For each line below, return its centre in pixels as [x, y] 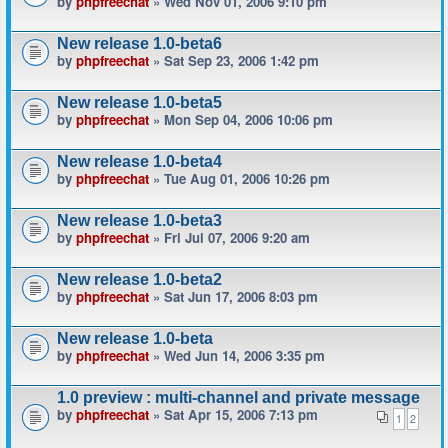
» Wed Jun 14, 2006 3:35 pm [237, 355]
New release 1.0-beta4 [139, 161]
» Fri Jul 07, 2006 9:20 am [229, 237]
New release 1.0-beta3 [139, 220]
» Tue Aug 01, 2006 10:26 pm [239, 178]
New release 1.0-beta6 [139, 43]
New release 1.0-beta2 [139, 279]
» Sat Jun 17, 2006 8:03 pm [233, 296]
